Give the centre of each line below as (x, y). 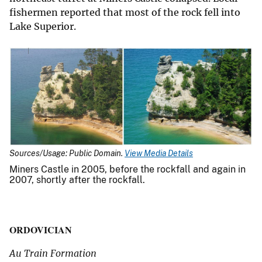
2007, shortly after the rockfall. (78, 180)
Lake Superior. (43, 27)
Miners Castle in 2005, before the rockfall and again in (127, 170)
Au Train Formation (53, 254)
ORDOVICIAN (41, 230)
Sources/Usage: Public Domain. (67, 153)
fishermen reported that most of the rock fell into (125, 13)
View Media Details (159, 153)
